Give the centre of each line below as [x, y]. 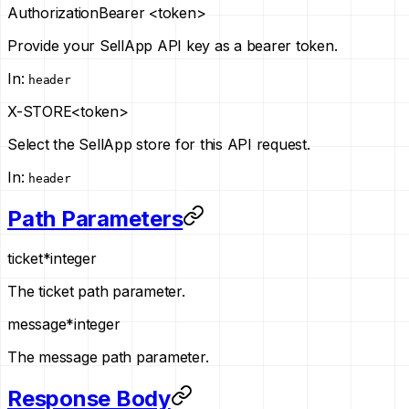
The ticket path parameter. [96, 292]
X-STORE [40, 111]
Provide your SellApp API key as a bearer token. [173, 45]
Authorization [53, 12]
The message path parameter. [108, 357]
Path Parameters [95, 218]
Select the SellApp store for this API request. [159, 144]
